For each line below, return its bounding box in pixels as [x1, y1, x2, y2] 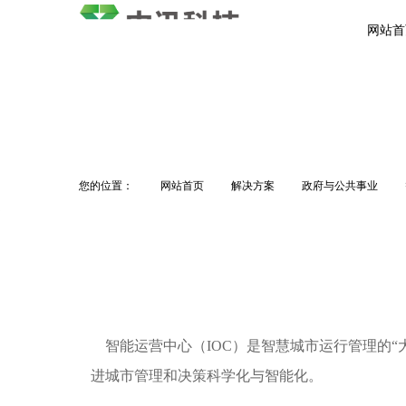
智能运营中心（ [91, 338, 208, 353]
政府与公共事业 [302, 178, 378, 193]
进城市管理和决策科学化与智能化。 [91, 368, 324, 383]
